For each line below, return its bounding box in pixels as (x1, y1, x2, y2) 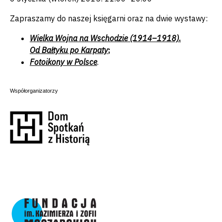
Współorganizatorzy (10, 88, 59, 94)
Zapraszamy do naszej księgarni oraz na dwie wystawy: (10, 13, 208, 23)
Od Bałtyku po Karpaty (30, 45, 108, 55)
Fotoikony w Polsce (30, 57, 97, 67)
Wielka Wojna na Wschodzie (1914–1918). (30, 33, 181, 43)
